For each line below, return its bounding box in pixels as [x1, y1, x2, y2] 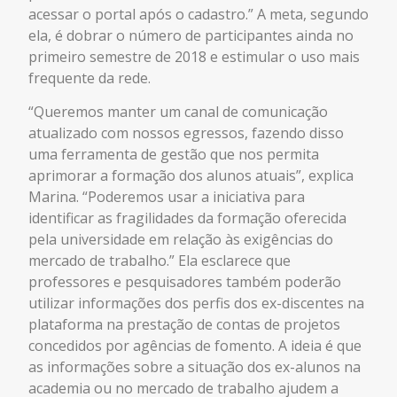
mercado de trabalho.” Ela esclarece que [28, 251, 291, 271]
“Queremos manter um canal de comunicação [28, 102, 328, 122]
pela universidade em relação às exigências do [28, 230, 333, 250]
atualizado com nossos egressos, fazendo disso [28, 123, 344, 144]
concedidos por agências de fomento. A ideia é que [28, 336, 362, 356]
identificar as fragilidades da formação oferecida [28, 208, 346, 229]
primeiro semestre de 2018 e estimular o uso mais [28, 46, 360, 66]
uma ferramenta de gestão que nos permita [28, 144, 319, 165]
